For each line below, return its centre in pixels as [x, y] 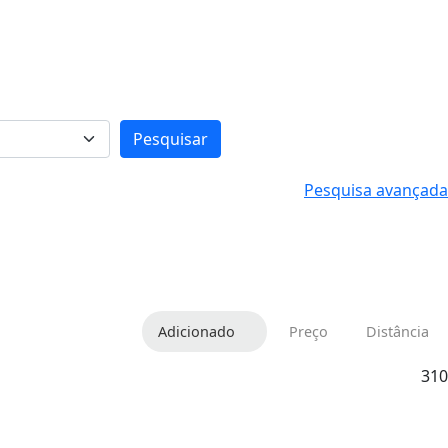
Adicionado [196, 331]
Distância [397, 331]
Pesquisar [170, 139]
